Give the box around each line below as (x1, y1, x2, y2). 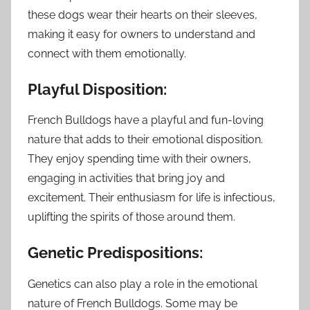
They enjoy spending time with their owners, (28, 152, 251, 166)
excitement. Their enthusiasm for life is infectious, (28, 191, 275, 205)
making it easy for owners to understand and (28, 27, 255, 41)
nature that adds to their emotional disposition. (28, 133, 263, 147)
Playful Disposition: (28, 80, 167, 98)
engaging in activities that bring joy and (28, 172, 225, 185)
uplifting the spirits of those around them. (28, 210, 235, 224)
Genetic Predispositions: (28, 244, 203, 262)
